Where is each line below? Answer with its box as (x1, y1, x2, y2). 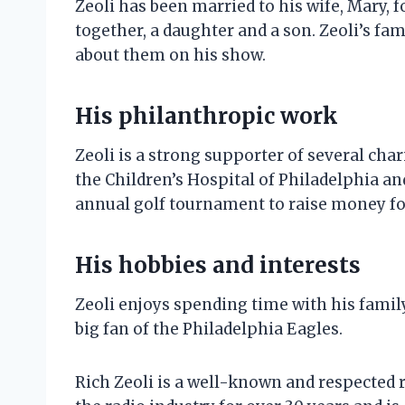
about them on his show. (75, 45, 266, 66)
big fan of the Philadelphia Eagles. (75, 319, 343, 340)
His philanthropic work (75, 102, 338, 131)
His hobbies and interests (75, 251, 361, 280)
